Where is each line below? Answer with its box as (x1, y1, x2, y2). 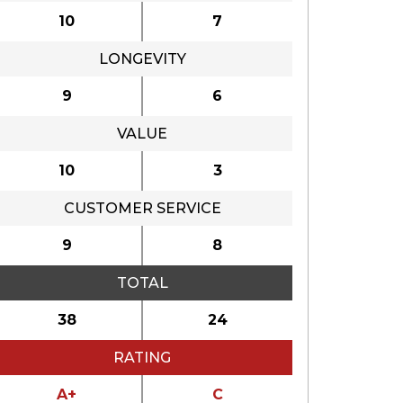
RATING (113, 348, 171, 366)
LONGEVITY (98, 49, 186, 67)
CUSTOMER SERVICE (63, 199, 221, 217)
